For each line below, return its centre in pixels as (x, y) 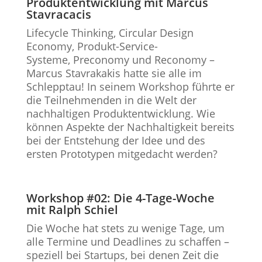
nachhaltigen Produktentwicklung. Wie (120, 113)
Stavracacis (58, 14)
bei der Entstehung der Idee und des (116, 140)
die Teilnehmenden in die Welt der (111, 100)
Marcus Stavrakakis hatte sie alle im (114, 73)
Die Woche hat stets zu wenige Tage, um (125, 228)
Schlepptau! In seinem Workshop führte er (130, 87)
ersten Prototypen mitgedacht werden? (122, 154)
